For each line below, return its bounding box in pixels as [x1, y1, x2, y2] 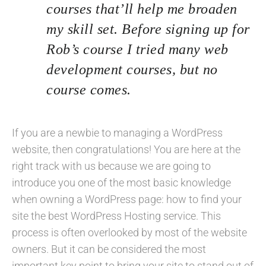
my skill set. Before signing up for [46, 21, 250, 37]
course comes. [46, 81, 131, 97]
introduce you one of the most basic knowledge [12, 176, 231, 189]
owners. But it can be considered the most [12, 242, 206, 255]
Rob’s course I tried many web [46, 41, 229, 57]
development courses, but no [46, 61, 218, 77]
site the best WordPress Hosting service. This [12, 209, 221, 222]
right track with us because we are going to [12, 159, 211, 172]
